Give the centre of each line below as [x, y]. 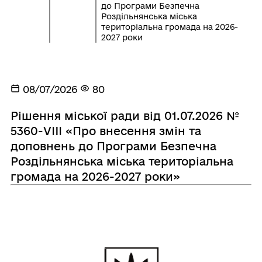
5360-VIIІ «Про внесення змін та [106, 131]
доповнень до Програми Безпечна [113, 146]
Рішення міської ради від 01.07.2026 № [125, 116]
